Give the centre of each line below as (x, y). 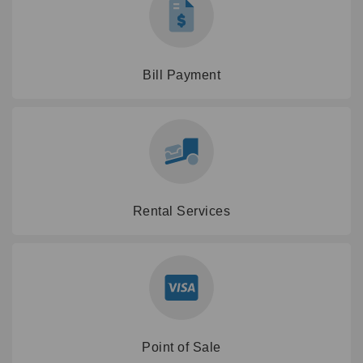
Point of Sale (181, 347)
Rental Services (181, 211)
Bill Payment (181, 75)
